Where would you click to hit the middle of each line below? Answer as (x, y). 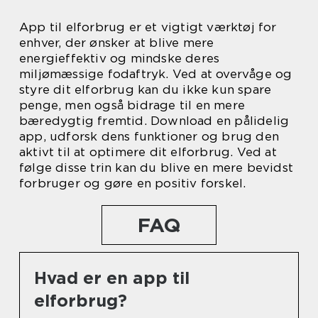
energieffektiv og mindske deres (120, 58)
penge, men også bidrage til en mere (132, 105)
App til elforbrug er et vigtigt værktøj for (148, 27)
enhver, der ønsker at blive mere (117, 43)
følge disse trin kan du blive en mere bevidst (157, 168)
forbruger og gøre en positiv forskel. (133, 183)
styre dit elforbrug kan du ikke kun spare (146, 89)
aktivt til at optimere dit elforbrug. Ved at (148, 152)
